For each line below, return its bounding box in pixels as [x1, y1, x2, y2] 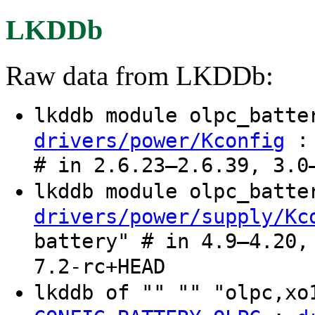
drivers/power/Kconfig [34, 128, 285, 153]
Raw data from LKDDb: [6, 60, 274, 91]
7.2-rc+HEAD [34, 254, 165, 279]
